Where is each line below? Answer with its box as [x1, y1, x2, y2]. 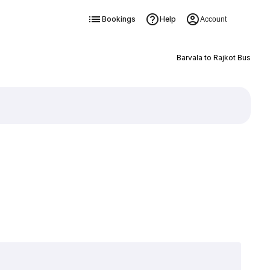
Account [199, 15, 227, 24]
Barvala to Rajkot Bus [176, 53, 251, 62]
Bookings [101, 14, 136, 24]
